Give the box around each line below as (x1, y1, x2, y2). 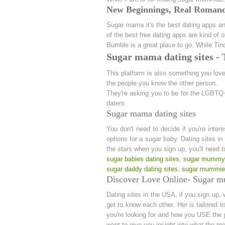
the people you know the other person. (106, 79, 217, 87)
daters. (106, 99, 127, 107)
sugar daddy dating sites (106, 165, 178, 173)
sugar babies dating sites (106, 155, 179, 163)
